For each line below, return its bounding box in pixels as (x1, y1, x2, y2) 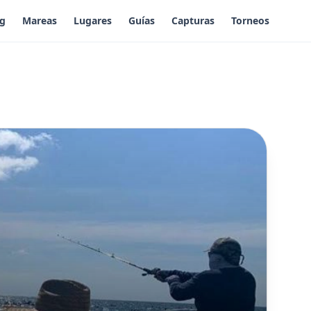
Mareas (22, 14, 57, 27)
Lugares (74, 14, 112, 27)
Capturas (171, 14, 215, 27)
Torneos (231, 14, 269, 27)
